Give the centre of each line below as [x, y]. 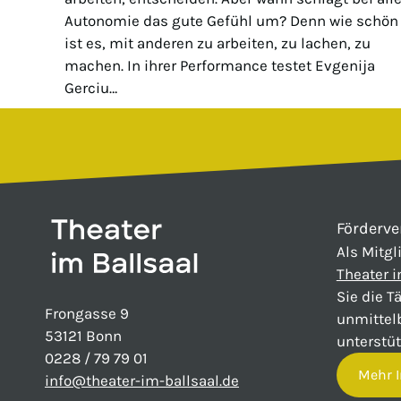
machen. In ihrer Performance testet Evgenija [220, 66]
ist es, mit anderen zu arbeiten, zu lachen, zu [218, 43]
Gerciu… [91, 88]
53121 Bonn [83, 336]
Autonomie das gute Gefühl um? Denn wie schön [231, 21]
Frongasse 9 [87, 314]
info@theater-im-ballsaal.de [142, 381]
